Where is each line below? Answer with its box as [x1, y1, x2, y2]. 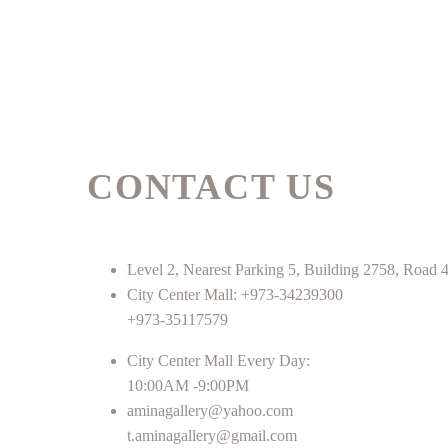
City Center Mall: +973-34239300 [127, 286, 343, 304]
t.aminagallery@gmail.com [127, 427, 297, 445]
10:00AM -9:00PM [127, 377, 249, 395]
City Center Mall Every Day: [127, 352, 310, 370]
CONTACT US [87, 167, 336, 208]
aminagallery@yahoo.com [127, 402, 293, 420]
